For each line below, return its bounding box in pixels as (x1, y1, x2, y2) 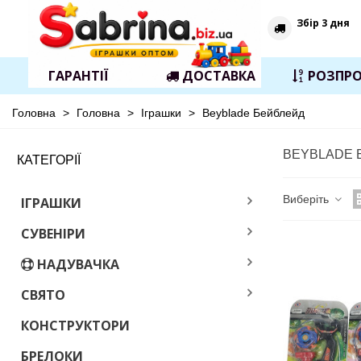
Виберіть (283, 192, 332, 205)
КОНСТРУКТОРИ (21, 317, 130, 334)
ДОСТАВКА (181, 67, 255, 85)
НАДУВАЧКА (37, 255, 119, 273)
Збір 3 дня (297, 15, 350, 30)
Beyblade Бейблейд (202, 106, 305, 119)
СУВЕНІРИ (21, 225, 85, 243)
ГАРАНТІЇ (48, 67, 109, 85)
